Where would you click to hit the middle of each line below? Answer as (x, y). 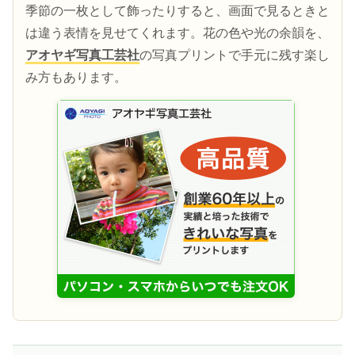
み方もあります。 (76, 77)
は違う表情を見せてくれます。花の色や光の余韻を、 (177, 32)
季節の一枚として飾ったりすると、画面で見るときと (177, 10)
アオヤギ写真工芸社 (82, 55)
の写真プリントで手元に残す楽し (235, 55)
